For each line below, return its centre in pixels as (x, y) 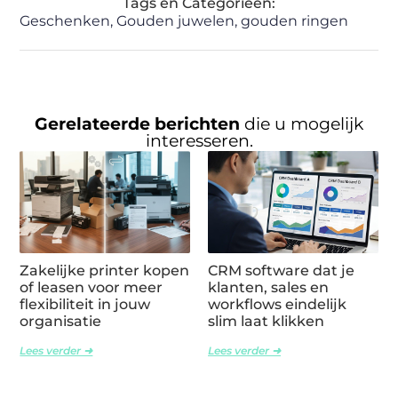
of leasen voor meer (92, 288)
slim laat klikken (266, 322)
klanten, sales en (268, 288)
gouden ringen (295, 21)
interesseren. (199, 141)
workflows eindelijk (277, 305)
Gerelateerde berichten (139, 124)
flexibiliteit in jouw (85, 305)
